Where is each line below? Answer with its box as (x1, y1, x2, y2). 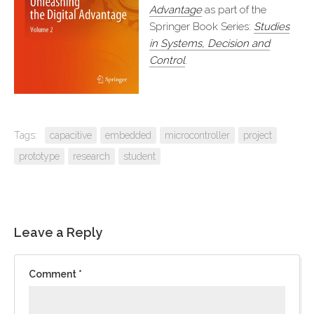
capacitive (50, 130, 92, 141)
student (123, 151, 156, 162)
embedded (105, 130, 151, 141)
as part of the (202, 4, 266, 16)
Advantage (149, 4, 202, 16)
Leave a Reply (14, 225, 102, 240)
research (73, 151, 110, 162)
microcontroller (165, 130, 230, 141)
